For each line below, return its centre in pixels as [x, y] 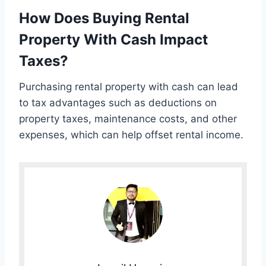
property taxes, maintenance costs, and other [128, 119]
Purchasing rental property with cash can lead [129, 87]
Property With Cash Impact [113, 40]
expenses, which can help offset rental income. [131, 135]
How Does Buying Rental [104, 18]
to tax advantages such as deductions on [118, 103]
